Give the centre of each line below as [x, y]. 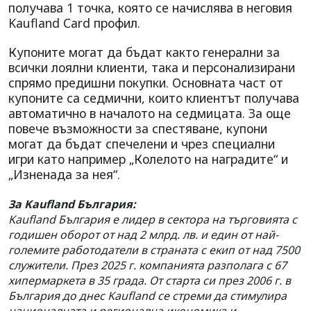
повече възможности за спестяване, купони [138, 128]
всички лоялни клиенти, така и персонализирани [152, 67]
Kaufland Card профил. [76, 23]
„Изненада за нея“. [66, 174]
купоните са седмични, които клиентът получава [154, 98]
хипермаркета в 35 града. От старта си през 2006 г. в [150, 280]
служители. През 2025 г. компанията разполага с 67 [148, 265]
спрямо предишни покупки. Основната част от [146, 82]
